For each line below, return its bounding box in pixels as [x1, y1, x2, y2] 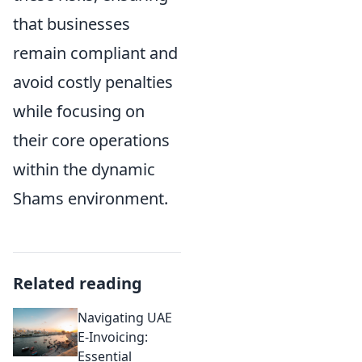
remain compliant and [13, 42, 178, 64]
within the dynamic [13, 158, 155, 180]
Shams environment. [13, 187, 168, 209]
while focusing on [13, 100, 145, 122]
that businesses [13, 13, 130, 35]
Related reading [13, 272, 142, 294]
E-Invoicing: [78, 328, 148, 346]
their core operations [13, 129, 170, 151]
